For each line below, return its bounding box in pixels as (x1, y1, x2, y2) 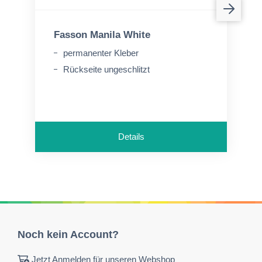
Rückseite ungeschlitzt (63, 64, 150, 74)
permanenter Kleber (63, 48, 139, 58)
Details (118, 132, 144, 142)
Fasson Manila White (54, 29, 150, 40)
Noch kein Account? (18, 229, 119, 240)
